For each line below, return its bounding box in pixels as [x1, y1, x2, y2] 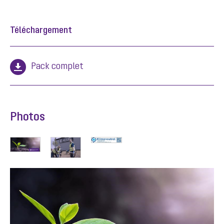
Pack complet [31, 62, 83, 71]
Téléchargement [10, 26, 72, 35]
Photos [10, 111, 45, 123]
